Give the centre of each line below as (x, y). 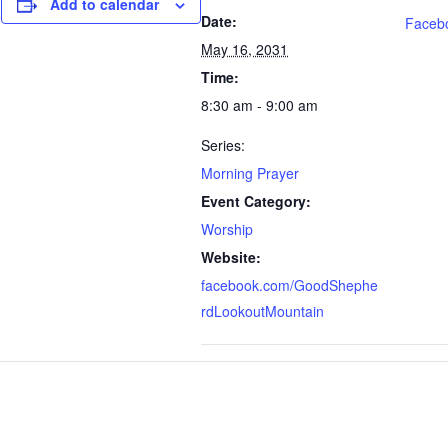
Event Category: (256, 201)
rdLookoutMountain (262, 311)
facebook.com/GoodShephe (289, 285)
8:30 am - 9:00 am (259, 105)
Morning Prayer (250, 173)
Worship (227, 229)
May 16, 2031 (244, 49)
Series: (223, 145)
